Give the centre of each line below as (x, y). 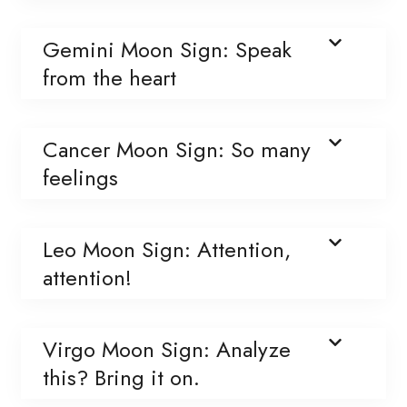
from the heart (109, 77)
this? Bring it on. (121, 377)
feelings (80, 177)
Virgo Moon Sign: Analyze (167, 349)
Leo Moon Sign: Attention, (167, 249)
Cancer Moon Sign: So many (177, 149)
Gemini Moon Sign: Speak (167, 49)
